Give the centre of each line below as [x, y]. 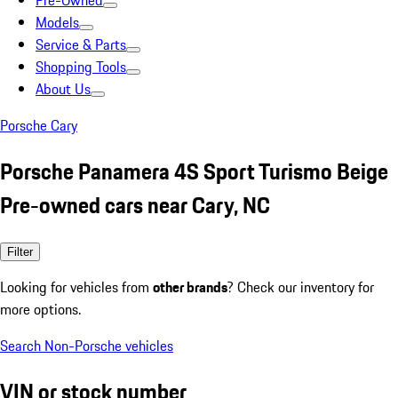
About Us [63, 89]
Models [57, 22]
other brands [190, 287]
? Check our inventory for [301, 287]
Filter [20, 251]
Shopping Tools [81, 67]
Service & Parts [81, 44]
